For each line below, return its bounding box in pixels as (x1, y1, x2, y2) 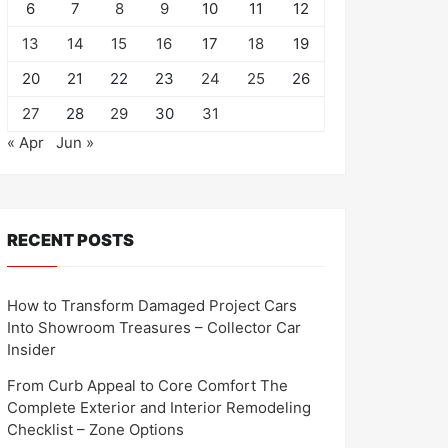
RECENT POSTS (7, 230, 134, 250)
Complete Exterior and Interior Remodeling (7, 397, 311, 417)
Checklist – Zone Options (7, 419, 184, 439)
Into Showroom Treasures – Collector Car (7, 317, 301, 337)
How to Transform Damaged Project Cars (7, 295, 297, 315)
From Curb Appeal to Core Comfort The (7, 375, 288, 395)
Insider (7, 339, 56, 359)
